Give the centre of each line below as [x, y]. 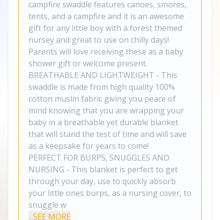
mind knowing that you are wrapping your [106, 110]
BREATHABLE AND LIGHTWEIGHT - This [103, 75]
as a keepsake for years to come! [89, 146]
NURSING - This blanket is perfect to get [103, 169]
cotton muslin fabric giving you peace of [102, 99]
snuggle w [47, 205]
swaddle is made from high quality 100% [102, 87]
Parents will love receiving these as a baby [106, 52]
